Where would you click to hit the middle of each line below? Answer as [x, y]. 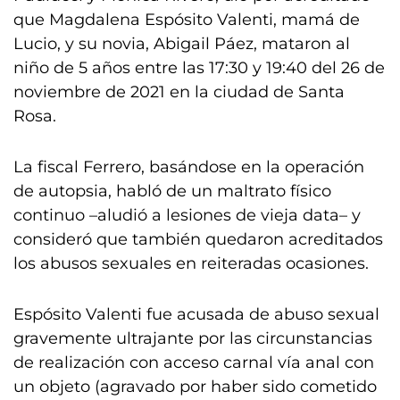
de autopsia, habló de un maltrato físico [172, 191]
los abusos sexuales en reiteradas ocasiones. [191, 263]
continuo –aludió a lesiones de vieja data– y [187, 215]
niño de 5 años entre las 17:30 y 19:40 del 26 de [199, 68]
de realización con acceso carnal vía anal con [194, 362]
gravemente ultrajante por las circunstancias [193, 338]
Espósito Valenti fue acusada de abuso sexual [196, 314]
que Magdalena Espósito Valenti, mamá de [187, 20]
